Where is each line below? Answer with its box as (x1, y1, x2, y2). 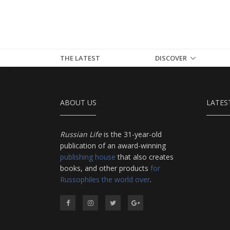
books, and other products (60, 163, 150, 173)
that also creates (116, 151, 174, 162)
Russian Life (60, 129, 102, 139)
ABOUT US (60, 97, 97, 107)
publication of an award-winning (60, 140, 166, 150)
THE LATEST (60, 53, 100, 63)
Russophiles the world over (60, 174, 150, 184)
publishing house (60, 151, 116, 162)
